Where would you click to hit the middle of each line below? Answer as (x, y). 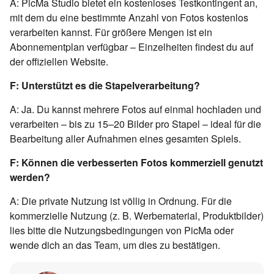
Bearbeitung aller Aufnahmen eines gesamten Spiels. (125, 138)
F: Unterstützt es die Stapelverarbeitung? (105, 85)
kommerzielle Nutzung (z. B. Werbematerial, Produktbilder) (137, 215)
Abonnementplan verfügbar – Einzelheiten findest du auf (131, 46)
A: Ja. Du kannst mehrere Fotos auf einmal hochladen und (135, 109)
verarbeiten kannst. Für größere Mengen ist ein (111, 32)
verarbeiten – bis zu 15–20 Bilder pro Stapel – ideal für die (135, 124)
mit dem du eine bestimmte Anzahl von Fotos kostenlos (129, 17)
